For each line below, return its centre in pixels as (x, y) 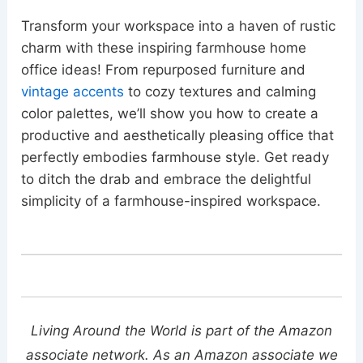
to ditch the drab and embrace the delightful (167, 179)
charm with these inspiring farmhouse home (164, 48)
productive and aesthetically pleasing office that (178, 135)
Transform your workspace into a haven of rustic (179, 26)
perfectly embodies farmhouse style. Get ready (175, 157)
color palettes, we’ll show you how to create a (170, 113)
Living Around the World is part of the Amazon (181, 330)
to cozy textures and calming (220, 92)
